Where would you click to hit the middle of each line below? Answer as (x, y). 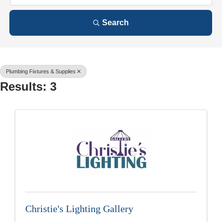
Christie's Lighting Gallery (79, 209)
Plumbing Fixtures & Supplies (41, 72)
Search (115, 23)
